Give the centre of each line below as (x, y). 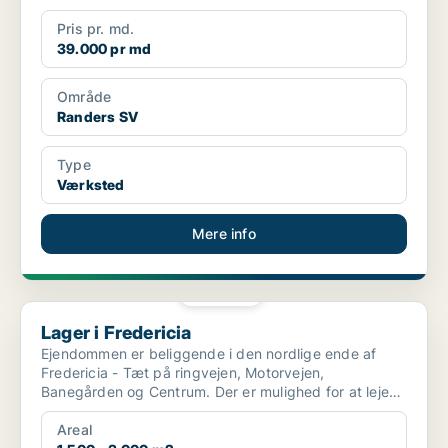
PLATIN (227, 292)
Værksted (91, 185)
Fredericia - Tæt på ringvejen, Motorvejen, (183, 373)
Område (84, 97)
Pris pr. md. (96, 29)
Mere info (224, 234)
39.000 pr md (104, 49)
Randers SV (97, 117)
